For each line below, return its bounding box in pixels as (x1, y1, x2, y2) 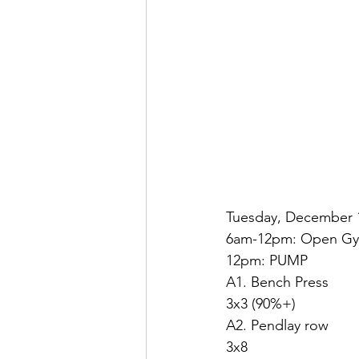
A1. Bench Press (226, 272, 329, 291)
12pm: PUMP (226, 251, 308, 269)
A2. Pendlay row (226, 316, 329, 334)
